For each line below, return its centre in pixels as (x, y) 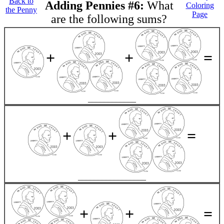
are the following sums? (109, 19)
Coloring (200, 5)
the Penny (21, 10)
